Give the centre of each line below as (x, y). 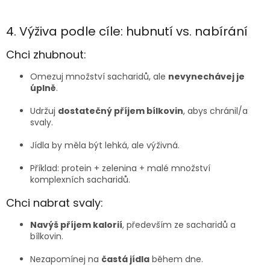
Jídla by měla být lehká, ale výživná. (105, 146)
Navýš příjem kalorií (76, 225)
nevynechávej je (206, 77)
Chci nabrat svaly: (55, 203)
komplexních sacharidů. (80, 180)
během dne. (176, 259)
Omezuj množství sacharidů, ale (99, 77)
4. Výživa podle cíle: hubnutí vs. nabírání (127, 32)
